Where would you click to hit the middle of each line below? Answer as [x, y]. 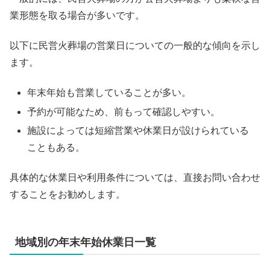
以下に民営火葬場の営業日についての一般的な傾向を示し [135, 46]
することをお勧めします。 [67, 195]
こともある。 [56, 147]
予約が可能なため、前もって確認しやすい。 [124, 111]
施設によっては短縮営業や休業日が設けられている [138, 130]
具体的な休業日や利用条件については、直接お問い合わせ [135, 178]
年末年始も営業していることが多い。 [109, 93]
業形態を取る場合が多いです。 [77, 15]
